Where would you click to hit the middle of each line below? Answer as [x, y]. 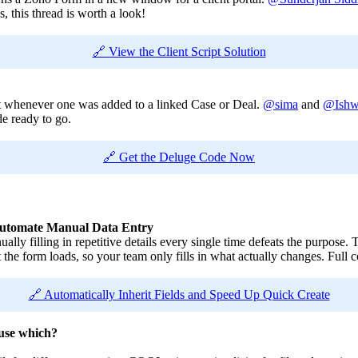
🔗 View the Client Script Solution [179, 52]
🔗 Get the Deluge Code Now [179, 157]
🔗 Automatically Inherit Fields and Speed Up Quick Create [179, 295]
